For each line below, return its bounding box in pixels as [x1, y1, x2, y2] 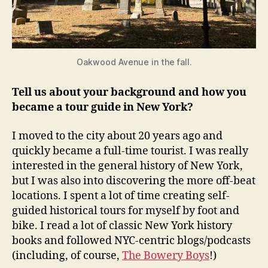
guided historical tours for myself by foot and [12, 203, 239, 218]
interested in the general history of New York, [12, 159, 243, 173]
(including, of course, [12, 248, 122, 263]
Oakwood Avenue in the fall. [76, 57, 192, 68]
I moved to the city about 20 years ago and [12, 129, 223, 143]
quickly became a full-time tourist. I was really [12, 144, 248, 158]
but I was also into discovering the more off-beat [12, 173, 255, 188]
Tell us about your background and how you [12, 86, 246, 100]
